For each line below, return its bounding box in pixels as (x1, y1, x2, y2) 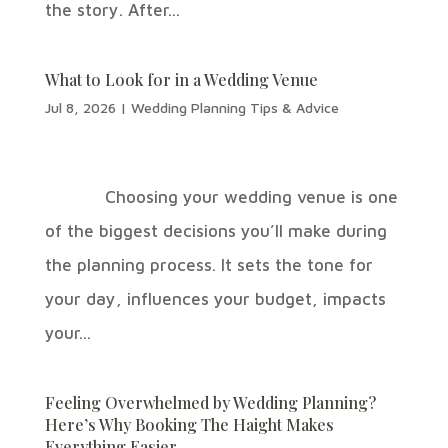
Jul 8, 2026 (44, 99, 116, 116)
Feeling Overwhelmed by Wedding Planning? (44, 392, 376, 413)
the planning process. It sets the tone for (44, 255, 373, 275)
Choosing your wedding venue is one (44, 187, 398, 207)
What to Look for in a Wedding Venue (44, 69, 318, 90)
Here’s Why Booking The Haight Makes (44, 414, 334, 435)
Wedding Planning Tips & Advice (130, 99, 339, 116)
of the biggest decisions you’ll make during (44, 221, 387, 241)
